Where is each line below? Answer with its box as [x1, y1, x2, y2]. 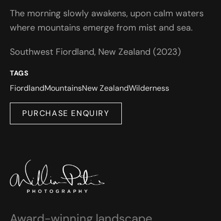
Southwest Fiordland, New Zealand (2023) [10, 46, 181, 58]
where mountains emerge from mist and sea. [10, 22, 193, 34]
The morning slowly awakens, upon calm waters [10, 7, 204, 19]
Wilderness [129, 83, 169, 93]
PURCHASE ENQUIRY [22, 108, 110, 118]
